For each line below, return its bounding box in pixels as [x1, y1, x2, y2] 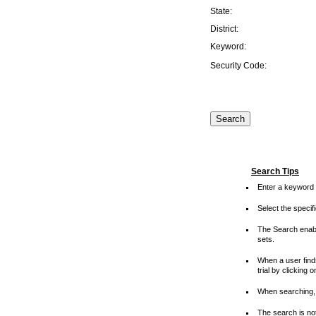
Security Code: [210, 60, 267, 71]
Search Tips [251, 166, 299, 176]
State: [210, 6, 232, 16]
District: [210, 23, 238, 34]
